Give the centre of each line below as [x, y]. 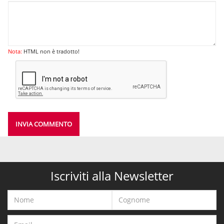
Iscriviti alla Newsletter [112, 175]
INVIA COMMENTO [44, 124]
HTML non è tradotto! [51, 51]
